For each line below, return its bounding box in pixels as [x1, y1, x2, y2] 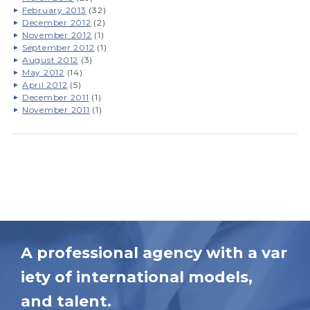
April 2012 [21, 80, 68, 90]
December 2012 [21, 17, 91, 28]
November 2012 [21, 30, 92, 40]
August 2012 [21, 55, 79, 65]
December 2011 [21, 92, 89, 102]
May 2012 [21, 67, 64, 77]
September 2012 [21, 42, 95, 53]
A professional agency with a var [21, 244, 287, 262]
